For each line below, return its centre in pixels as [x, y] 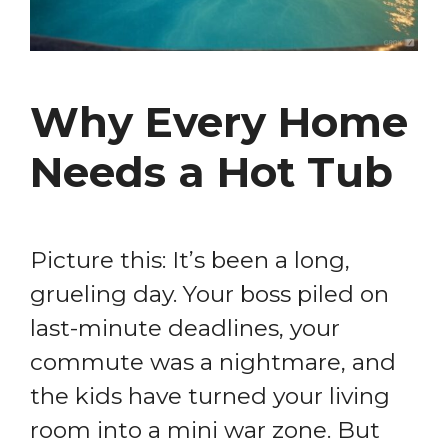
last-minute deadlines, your [185, 328]
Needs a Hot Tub [211, 172]
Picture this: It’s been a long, [190, 260]
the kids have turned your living [210, 396]
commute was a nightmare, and [213, 362]
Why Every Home [219, 122]
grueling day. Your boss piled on [209, 294]
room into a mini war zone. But [205, 430]
